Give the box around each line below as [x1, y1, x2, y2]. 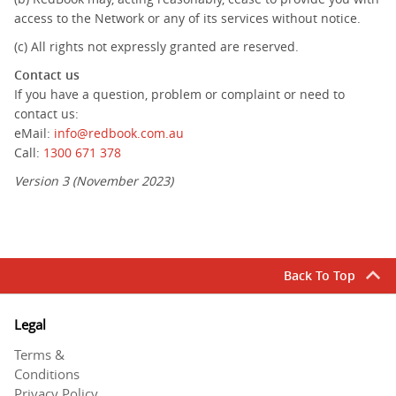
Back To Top [284, 267, 355, 284]
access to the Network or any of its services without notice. [14, 10, 361, 27]
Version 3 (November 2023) [14, 172, 173, 189]
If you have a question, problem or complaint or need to [14, 86, 345, 103]
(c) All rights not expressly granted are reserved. [14, 38, 299, 55]
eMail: [14, 125, 54, 141]
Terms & [14, 346, 65, 363]
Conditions [14, 365, 80, 383]
